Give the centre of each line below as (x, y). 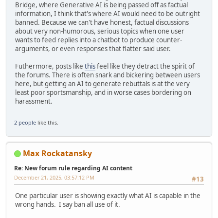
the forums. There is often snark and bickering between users (108, 75)
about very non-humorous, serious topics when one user (100, 31)
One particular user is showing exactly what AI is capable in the (108, 196)
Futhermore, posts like (50, 66)
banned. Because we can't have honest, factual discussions (102, 23)
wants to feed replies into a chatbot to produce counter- (99, 40)
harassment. (34, 101)
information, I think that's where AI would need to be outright (108, 14)
